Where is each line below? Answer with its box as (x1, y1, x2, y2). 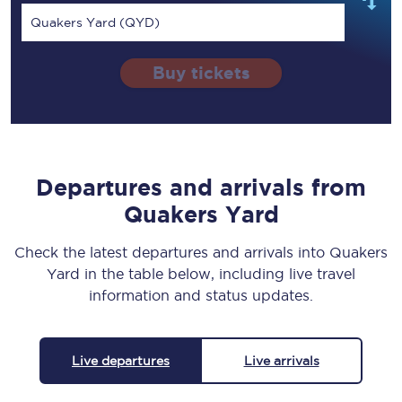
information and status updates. (89, 287, 313, 304)
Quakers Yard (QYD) (31, 15, 160, 31)
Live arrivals (243, 354, 319, 369)
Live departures (72, 354, 170, 369)
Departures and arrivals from (36, 175, 366, 201)
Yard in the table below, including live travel (47, 266, 355, 283)
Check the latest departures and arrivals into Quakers (14, 244, 388, 261)
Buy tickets (152, 64, 250, 83)
